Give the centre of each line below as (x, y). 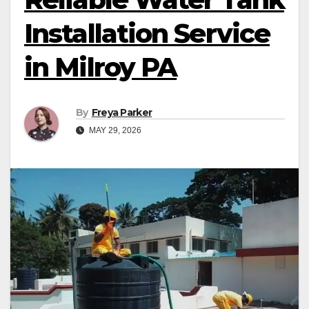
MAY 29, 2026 (114, 131)
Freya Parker (122, 113)
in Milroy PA (101, 67)
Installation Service (147, 33)
